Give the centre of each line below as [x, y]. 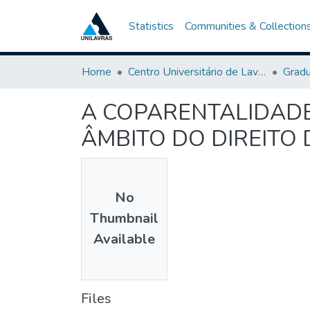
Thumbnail [124, 219]
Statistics [151, 26]
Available [124, 239]
